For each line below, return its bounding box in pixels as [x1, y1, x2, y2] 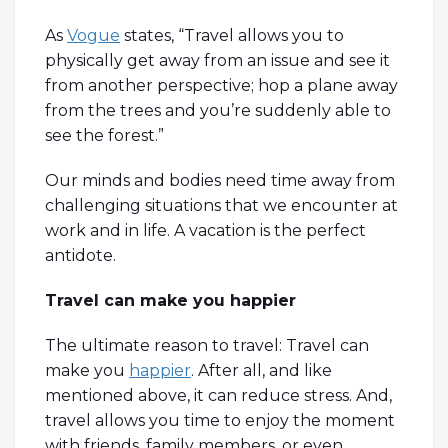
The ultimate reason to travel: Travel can [45, 335, 369, 355]
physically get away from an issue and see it [45, 50, 390, 70]
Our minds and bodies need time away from [45, 170, 395, 190]
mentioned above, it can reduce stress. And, [45, 385, 392, 405]
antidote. [45, 245, 116, 265]
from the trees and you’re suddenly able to [45, 100, 391, 120]
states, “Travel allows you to [120, 25, 344, 45]
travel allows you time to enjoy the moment [45, 410, 395, 430]
